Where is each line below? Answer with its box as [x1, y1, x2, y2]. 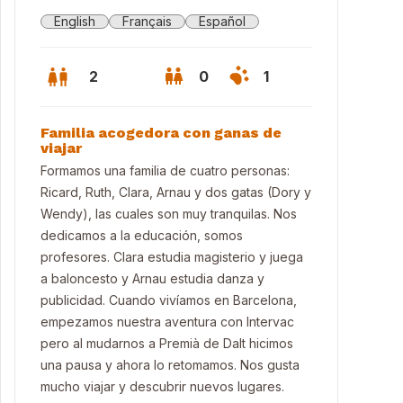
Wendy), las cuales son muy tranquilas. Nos [40, 206, 297, 221]
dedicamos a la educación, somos [40, 228, 243, 243]
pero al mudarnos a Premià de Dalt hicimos [40, 336, 293, 351]
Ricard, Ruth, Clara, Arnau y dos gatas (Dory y [40, 184, 311, 200]
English [54, 13, 95, 29]
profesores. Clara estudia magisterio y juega [40, 249, 303, 264]
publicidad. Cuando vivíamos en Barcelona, [40, 292, 297, 308]
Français [122, 13, 172, 29]
